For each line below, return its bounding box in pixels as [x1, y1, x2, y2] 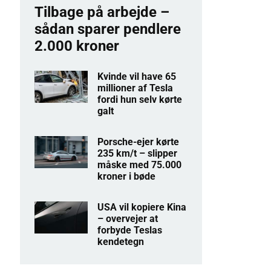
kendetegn [97, 235, 145, 247]
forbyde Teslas [97, 224, 163, 236]
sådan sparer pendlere [34, 20, 181, 38]
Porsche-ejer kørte [97, 135, 180, 148]
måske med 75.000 [97, 158, 182, 171]
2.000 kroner [34, 37, 119, 54]
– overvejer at [97, 212, 158, 224]
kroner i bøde [97, 170, 156, 182]
